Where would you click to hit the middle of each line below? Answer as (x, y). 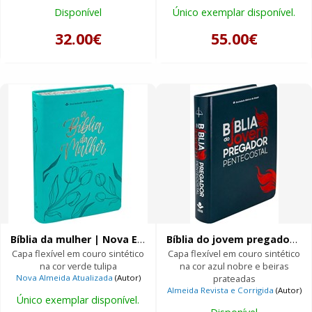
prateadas (234, 278)
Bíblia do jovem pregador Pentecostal (294, 239)
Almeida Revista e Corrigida (220, 290)
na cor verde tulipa (78, 266)
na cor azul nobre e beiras (234, 266)
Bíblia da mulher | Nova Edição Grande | (141, 239)
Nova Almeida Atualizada (64, 277)
